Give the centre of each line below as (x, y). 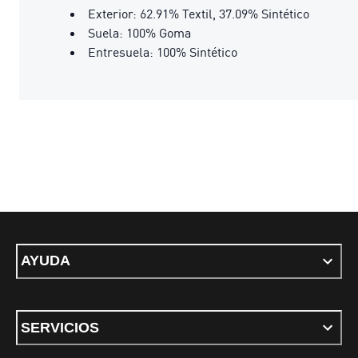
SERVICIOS (60, 327)
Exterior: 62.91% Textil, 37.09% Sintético (199, 13)
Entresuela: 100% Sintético (163, 52)
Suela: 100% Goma (139, 32)
